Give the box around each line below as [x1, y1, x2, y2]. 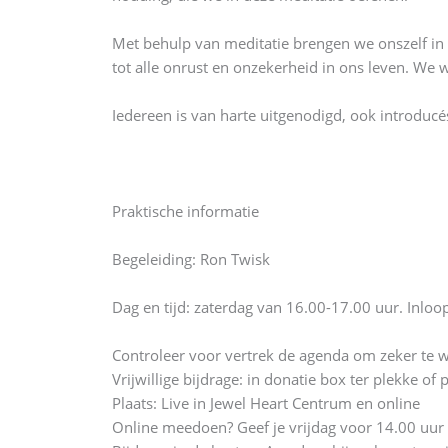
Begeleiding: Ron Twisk [112, 249, 270, 269]
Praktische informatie [112, 201, 259, 221]
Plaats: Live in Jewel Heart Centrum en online [112, 393, 420, 413]
